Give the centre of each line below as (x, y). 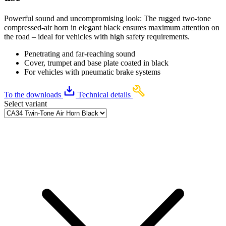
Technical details (104, 94)
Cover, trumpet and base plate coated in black (96, 63)
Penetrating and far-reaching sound (80, 53)
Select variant (25, 103)
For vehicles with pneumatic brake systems (92, 72)
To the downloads (33, 94)
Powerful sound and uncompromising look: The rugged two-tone (107, 18)
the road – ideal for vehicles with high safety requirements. (97, 36)
